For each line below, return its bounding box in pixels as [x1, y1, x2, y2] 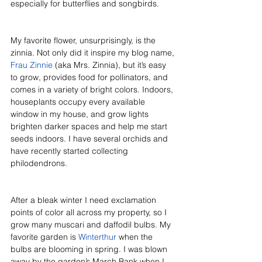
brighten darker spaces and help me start [11, 120, 170, 132]
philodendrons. [11, 157, 70, 168]
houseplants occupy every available [11, 96, 147, 107]
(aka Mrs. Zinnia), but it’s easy [53, 59, 168, 70]
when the [116, 231, 155, 242]
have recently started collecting [11, 145, 130, 156]
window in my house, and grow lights [11, 108, 151, 119]
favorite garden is [11, 231, 78, 242]
